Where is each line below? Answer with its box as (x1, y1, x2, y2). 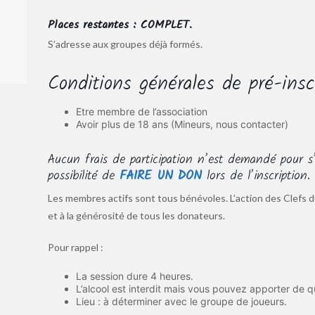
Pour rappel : (47, 240, 103, 253)
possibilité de (47, 165, 120, 186)
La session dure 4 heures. (75, 269, 193, 282)
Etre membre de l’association (75, 105, 207, 117)
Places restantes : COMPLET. (47, 15, 192, 34)
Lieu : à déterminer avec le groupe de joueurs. (75, 295, 287, 307)
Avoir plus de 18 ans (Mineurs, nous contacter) (75, 117, 288, 130)
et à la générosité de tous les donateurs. (47, 209, 225, 221)
